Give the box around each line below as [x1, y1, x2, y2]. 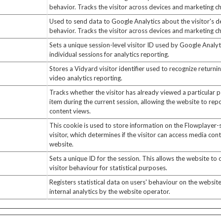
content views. [49, 107, 91, 115]
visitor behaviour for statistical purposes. [49, 164, 167, 172]
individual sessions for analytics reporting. [49, 50, 169, 58]
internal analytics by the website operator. [49, 187, 170, 195]
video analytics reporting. [49, 74, 122, 82]
